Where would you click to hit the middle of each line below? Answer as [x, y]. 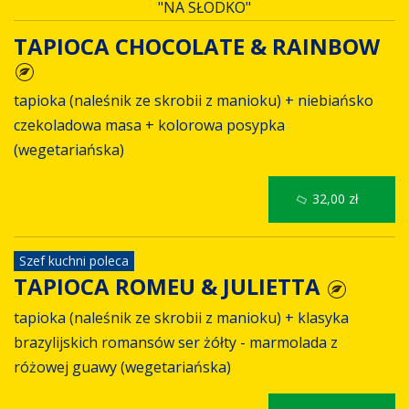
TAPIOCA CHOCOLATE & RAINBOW [197, 46]
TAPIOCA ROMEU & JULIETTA [170, 287]
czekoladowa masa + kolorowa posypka [149, 126]
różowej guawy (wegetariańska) [122, 367]
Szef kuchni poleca [74, 261]
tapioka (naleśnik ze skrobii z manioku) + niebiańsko [194, 101]
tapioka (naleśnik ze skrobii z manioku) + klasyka [181, 317]
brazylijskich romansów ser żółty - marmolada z [176, 342]
